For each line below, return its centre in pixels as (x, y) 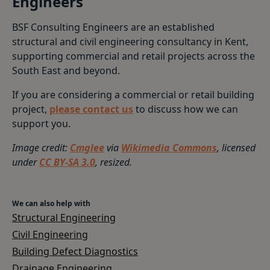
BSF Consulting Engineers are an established (113, 27)
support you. (41, 124)
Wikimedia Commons (169, 148)
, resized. (114, 162)
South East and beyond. (66, 71)
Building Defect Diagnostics (75, 252)
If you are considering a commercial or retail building (133, 95)
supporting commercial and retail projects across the (133, 56)
